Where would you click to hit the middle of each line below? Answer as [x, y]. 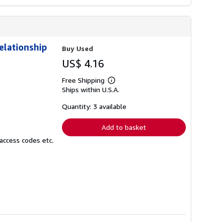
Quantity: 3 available [94, 106]
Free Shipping [83, 80]
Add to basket [124, 127]
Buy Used [78, 48]
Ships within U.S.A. [91, 89]
